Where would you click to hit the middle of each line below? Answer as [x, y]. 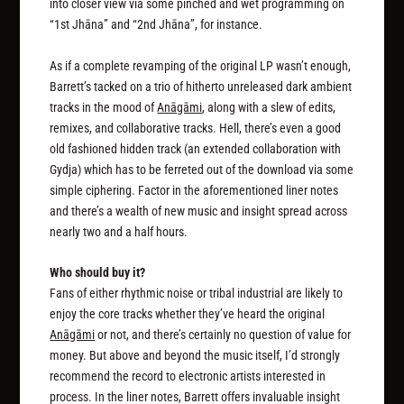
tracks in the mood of [104, 107]
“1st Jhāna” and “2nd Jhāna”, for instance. [156, 25]
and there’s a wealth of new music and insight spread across [199, 211]
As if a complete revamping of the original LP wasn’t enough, [201, 65]
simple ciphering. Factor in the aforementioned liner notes [194, 190]
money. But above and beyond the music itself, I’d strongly [195, 355]
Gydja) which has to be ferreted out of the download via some [202, 169]
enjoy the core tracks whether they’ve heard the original [188, 313]
